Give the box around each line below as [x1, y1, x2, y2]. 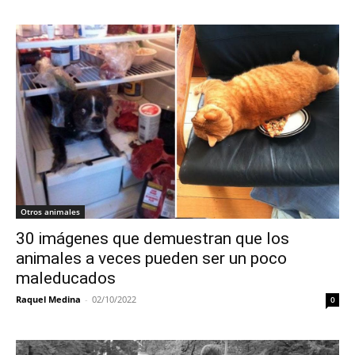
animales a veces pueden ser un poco [16, 248, 287, 268]
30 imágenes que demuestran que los [16, 228, 289, 248]
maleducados [16, 268, 116, 288]
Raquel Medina [16, 292, 81, 305]
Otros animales [21, 205, 80, 217]
